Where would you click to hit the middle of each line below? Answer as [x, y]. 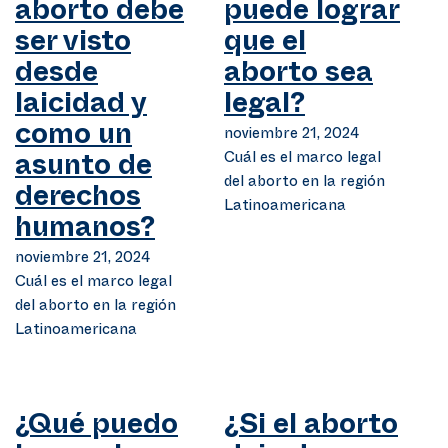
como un [73, 139]
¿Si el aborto [311, 429]
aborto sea [298, 77]
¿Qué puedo [96, 429]
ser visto [73, 46]
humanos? [85, 232]
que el [265, 46]
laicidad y [81, 108]
